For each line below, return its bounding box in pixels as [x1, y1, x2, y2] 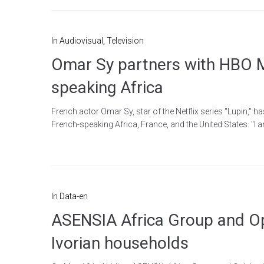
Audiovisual [60, 35, 103, 45]
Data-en [60, 191, 88, 201]
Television [107, 35, 144, 45]
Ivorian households [51, 233, 189, 253]
